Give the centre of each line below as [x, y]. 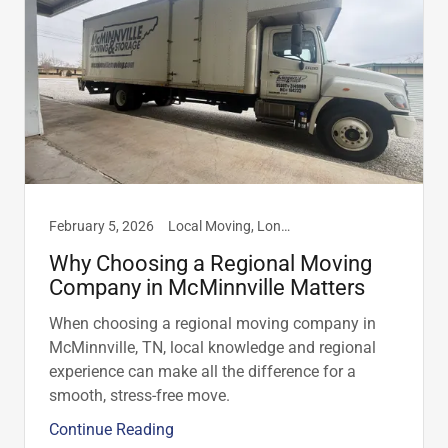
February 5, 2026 [101, 226]
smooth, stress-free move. [139, 396]
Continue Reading [111, 430]
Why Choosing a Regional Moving [210, 264]
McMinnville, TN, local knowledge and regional [212, 348]
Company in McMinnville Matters [207, 288]
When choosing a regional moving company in [212, 324]
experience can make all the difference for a [202, 372]
